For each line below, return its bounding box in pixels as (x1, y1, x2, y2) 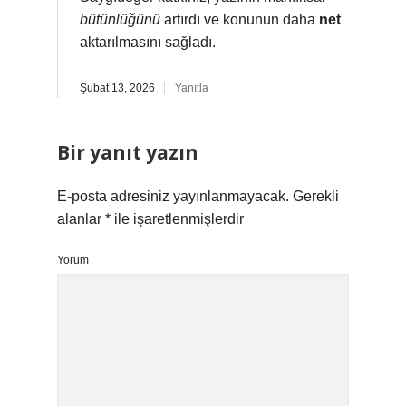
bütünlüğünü (80, 12, 160, 27)
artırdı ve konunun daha (160, 12, 319, 27)
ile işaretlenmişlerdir (111, 211, 244, 227)
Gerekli (293, 188, 339, 204)
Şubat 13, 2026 (80, 82, 155, 94)
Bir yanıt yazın (57, 140, 198, 165)
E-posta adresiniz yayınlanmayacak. (57, 188, 289, 204)
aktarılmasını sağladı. (80, 34, 216, 50)
